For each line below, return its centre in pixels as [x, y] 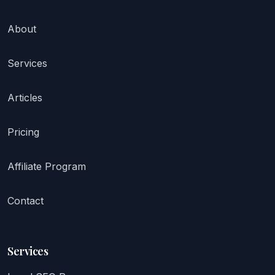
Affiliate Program [47, 166]
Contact [25, 201]
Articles [25, 98]
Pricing [23, 132]
